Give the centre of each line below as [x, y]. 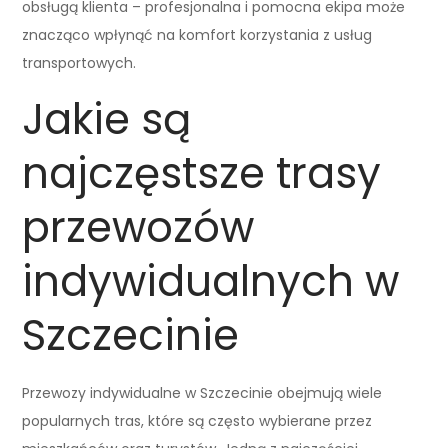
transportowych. [79, 62]
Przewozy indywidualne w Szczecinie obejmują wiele [202, 392]
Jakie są [107, 119]
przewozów [138, 227]
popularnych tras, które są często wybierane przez [197, 420]
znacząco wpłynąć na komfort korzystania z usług [197, 34]
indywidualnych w [211, 281]
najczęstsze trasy [202, 173]
